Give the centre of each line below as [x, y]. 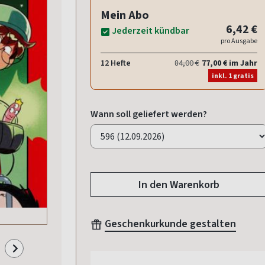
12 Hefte [116, 63]
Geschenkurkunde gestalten [170, 224]
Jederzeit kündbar [151, 31]
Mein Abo [125, 15]
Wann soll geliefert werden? [149, 114]
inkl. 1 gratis [233, 76]
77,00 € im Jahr [230, 63]
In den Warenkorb [179, 185]
